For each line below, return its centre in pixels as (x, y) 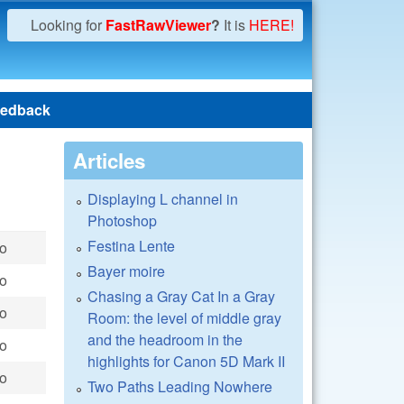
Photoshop (122, 220)
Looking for (68, 25)
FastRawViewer (158, 25)
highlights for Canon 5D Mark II (186, 361)
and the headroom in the (165, 340)
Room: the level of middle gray (184, 318)
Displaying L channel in (163, 199)
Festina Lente (131, 246)
